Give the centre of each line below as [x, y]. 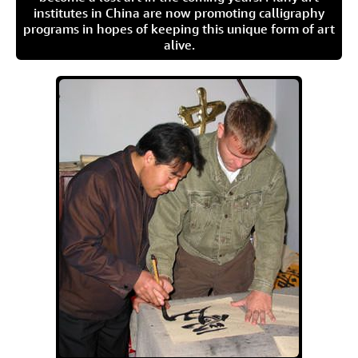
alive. [179, 45]
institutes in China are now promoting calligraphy [179, 13]
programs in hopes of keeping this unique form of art [179, 29]
